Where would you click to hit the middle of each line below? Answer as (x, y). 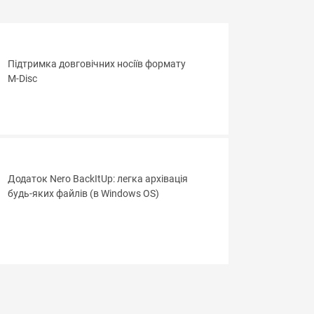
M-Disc (22, 79)
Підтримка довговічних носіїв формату (96, 64)
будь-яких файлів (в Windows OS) (83, 194)
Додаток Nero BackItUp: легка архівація (97, 179)
